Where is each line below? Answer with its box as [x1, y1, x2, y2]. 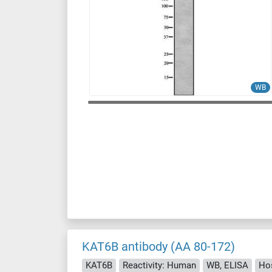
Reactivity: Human [123, 259, 196, 271]
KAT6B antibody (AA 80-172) [82, 239, 235, 254]
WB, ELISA [206, 259, 248, 271]
